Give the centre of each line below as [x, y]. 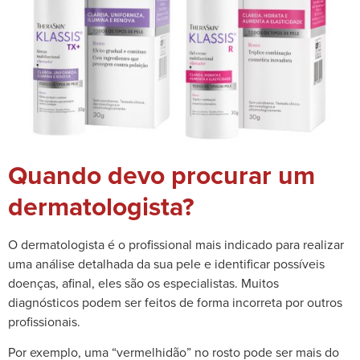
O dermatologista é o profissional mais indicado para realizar [176, 244]
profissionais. [44, 321]
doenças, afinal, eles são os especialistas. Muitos [143, 282]
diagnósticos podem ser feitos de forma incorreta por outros [175, 302]
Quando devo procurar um [162, 174]
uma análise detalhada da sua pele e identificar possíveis [166, 263]
